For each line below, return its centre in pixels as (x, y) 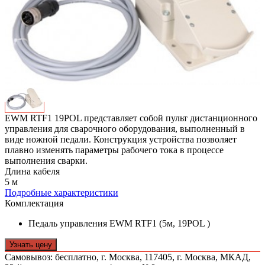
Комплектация (34, 203)
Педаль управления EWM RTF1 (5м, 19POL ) (119, 224)
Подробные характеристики (62, 193)
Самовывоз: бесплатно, (53, 257)
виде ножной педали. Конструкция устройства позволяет (121, 140)
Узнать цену (31, 245)
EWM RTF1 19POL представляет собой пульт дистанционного (131, 118)
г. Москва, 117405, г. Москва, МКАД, (176, 257)
